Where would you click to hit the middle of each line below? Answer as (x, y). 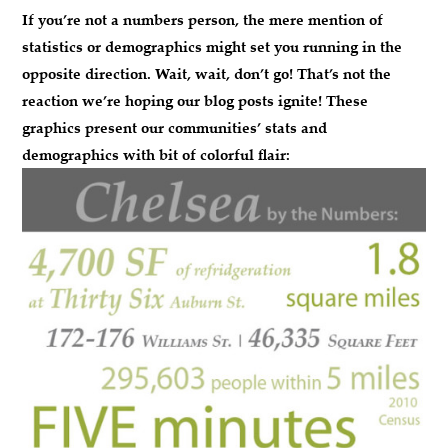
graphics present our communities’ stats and (175, 127)
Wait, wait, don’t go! (224, 73)
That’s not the (342, 73)
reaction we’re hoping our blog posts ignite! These (195, 100)
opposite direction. (89, 73)
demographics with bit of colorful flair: (156, 154)
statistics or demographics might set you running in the (212, 46)
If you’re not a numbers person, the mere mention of (203, 19)
